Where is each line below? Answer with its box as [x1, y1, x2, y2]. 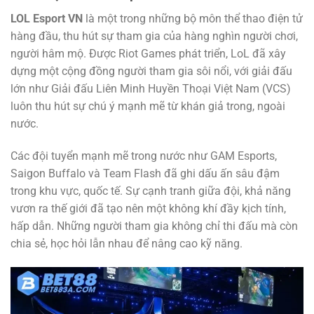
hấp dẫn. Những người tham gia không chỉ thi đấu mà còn [11, 219, 298, 233]
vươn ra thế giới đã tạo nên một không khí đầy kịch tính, [11, 201, 286, 215]
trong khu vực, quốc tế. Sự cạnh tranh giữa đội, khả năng [11, 184, 291, 198]
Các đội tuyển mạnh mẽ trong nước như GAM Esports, [11, 149, 277, 163]
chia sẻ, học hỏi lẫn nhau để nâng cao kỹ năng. [11, 236, 243, 250]
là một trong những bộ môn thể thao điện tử [83, 11, 303, 25]
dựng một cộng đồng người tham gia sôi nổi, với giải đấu [11, 64, 292, 78]
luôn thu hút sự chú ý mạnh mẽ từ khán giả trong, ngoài [11, 99, 285, 113]
